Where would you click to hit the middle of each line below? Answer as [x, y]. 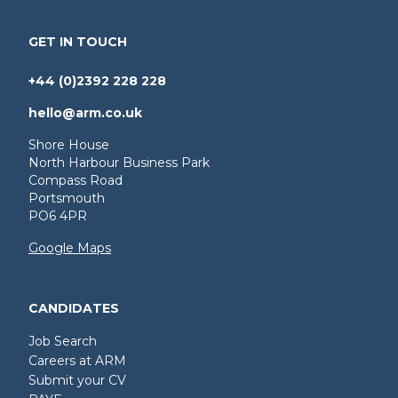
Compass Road [76, 180]
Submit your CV [77, 380]
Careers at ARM [77, 361]
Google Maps [70, 248]
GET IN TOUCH [78, 42]
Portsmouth [67, 198]
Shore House [69, 145]
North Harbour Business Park [119, 163]
